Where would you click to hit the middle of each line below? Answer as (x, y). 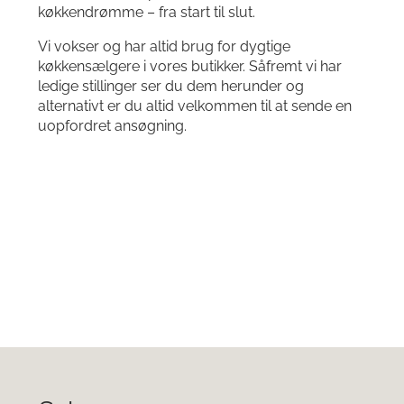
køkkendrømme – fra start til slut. (147, 12)
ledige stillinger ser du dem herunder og (171, 86)
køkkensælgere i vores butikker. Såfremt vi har (190, 66)
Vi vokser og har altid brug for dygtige (164, 46)
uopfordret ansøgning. (112, 126)
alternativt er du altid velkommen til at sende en (195, 106)
